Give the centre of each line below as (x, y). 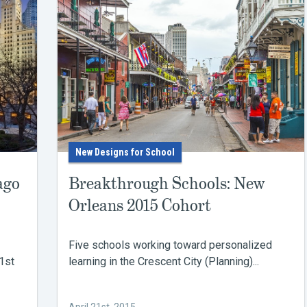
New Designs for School (125, 152)
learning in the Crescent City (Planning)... (164, 261)
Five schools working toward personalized (170, 245)
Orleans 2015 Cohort (140, 205)
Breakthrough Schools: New (167, 183)
